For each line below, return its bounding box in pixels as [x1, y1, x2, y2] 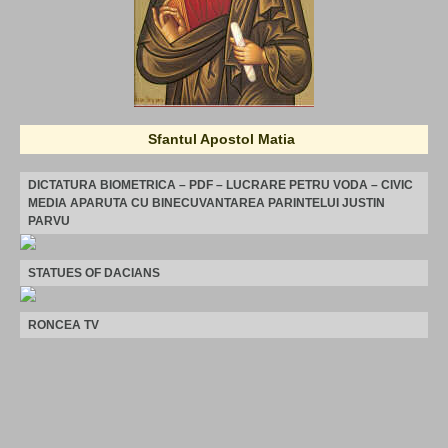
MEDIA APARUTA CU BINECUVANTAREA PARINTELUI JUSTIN [28, 195, 385, 210]
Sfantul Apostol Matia [148, 130, 295, 147]
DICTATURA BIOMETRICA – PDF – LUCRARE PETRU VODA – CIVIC [28, 177, 413, 192]
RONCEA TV [28, 317, 99, 332]
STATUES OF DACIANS [28, 265, 160, 280]
